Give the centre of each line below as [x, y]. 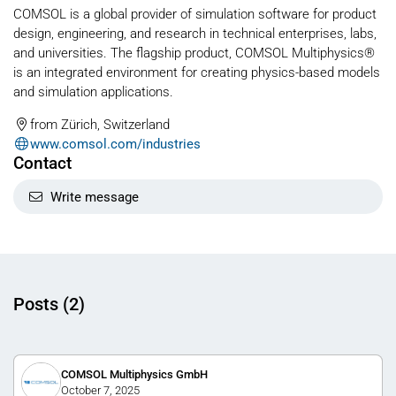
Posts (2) [49, 305]
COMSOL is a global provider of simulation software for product [195, 14]
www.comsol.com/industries [115, 144]
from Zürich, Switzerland [99, 124]
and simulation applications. [93, 91]
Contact [42, 163]
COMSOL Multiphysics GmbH [134, 374]
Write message [95, 197]
